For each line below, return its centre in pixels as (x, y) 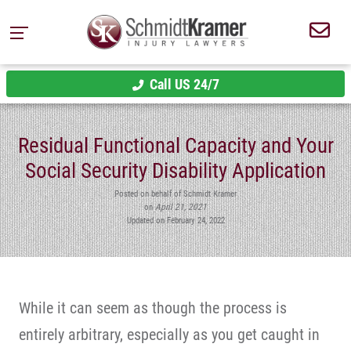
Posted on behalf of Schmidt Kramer (175, 193)
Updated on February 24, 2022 (175, 220)
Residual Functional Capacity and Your (175, 146)
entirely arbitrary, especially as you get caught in (169, 335)
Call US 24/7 (184, 84)
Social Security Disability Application (175, 171)
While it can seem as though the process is (153, 308)
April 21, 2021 (181, 206)
